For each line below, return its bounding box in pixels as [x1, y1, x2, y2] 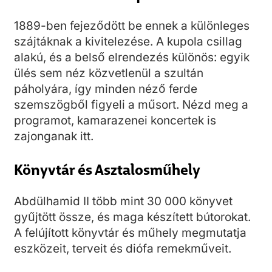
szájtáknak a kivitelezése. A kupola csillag [14, 35, 242, 49]
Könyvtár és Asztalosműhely [14, 158, 200, 180]
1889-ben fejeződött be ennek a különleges [14, 19, 250, 33]
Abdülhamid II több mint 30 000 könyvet [14, 194, 233, 208]
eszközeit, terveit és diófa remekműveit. [14, 242, 231, 256]
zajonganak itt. [14, 129, 93, 143]
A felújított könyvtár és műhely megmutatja [14, 226, 246, 240]
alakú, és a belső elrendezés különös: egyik [14, 50, 250, 64]
